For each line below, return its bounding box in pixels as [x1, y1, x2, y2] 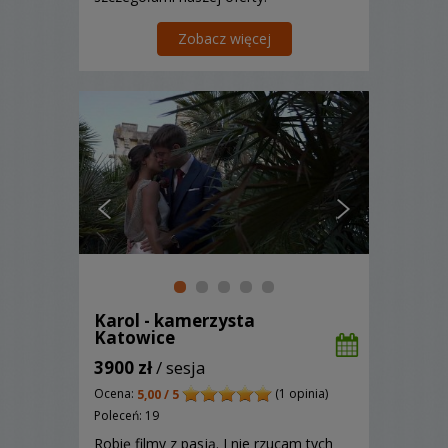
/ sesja [152, 356, 206, 380]
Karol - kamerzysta [94, 309, 255, 333]
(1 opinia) [272, 385, 328, 403]
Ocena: [94, 385, 137, 403]
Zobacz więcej [177, 29, 271, 49]
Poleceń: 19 [94, 406, 159, 424]
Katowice [94, 326, 175, 350]
